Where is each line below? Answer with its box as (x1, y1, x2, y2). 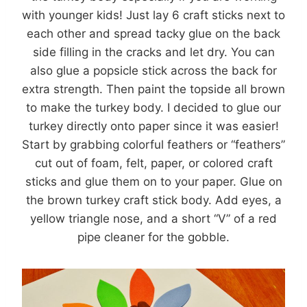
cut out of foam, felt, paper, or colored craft (34, 156, 273, 171)
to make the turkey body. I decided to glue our (26, 101, 281, 115)
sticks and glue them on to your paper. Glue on (25, 175, 282, 189)
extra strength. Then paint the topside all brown (22, 82, 285, 97)
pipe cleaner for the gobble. (77, 230, 230, 245)
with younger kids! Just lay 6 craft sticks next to (22, 8, 285, 23)
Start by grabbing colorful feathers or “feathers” (22, 138, 285, 152)
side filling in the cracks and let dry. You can (32, 45, 275, 60)
